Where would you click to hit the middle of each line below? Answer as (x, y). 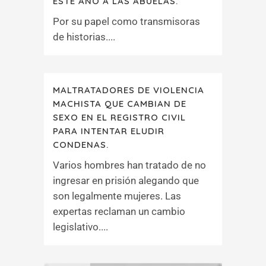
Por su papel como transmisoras (126, 21)
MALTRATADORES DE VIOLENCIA (129, 90)
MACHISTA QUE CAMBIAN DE (120, 104)
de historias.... (84, 37)
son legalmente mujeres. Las (117, 196)
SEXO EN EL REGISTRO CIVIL (119, 117)
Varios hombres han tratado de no (129, 165)
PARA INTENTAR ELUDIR (109, 131)
